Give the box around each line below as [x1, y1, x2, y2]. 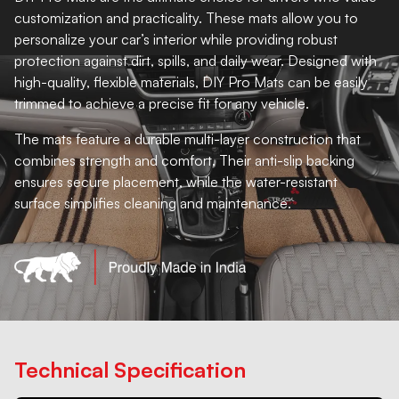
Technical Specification [14, 356, 246, 383]
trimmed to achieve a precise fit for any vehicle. [14, 94, 309, 112]
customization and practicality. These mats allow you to [14, 9, 358, 27]
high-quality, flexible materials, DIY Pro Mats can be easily [14, 73, 368, 91]
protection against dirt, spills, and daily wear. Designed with [14, 52, 377, 69]
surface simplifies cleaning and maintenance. [14, 194, 291, 212]
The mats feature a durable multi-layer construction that [14, 130, 361, 148]
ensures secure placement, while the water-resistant [14, 173, 338, 191]
